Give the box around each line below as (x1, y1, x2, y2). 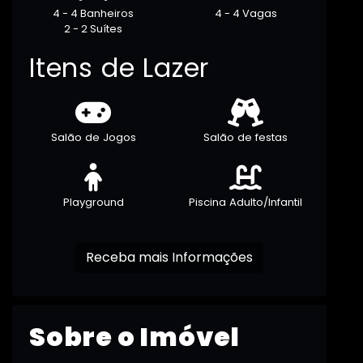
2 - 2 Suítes (64, 21, 122, 37)
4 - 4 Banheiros (53, 6, 134, 22)
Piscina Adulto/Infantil (189, 194, 302, 211)
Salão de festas (203, 130, 288, 146)
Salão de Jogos (50, 130, 136, 146)
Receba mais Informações (172, 248, 253, 267)
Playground (62, 194, 124, 211)
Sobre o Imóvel (29, 318, 241, 356)
